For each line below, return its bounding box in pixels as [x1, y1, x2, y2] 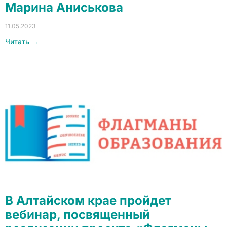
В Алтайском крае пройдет [5, 193, 171, 208]
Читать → [5, 37, 39, 46]
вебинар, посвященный [5, 207, 150, 222]
